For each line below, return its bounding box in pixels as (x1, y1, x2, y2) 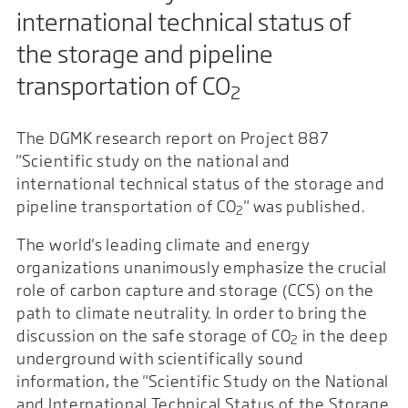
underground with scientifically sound (16, 349, 305, 369)
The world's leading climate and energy (16, 235, 311, 255)
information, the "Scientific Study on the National (16, 372, 390, 392)
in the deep (299, 326, 389, 346)
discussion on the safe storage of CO (16, 326, 291, 346)
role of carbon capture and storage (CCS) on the (16, 280, 375, 301)
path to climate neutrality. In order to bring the (16, 303, 368, 323)
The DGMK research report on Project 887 (16, 127, 330, 148)
